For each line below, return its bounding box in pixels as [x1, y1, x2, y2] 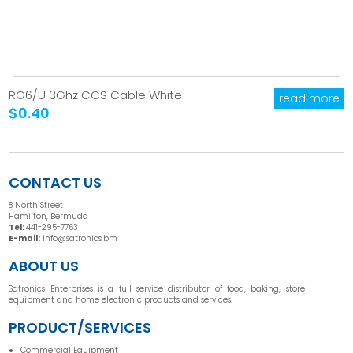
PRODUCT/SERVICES [9, 318, 152, 338]
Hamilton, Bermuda [9, 210, 89, 223]
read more [278, 91, 340, 107]
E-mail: [9, 232, 41, 245]
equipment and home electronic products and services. [9, 294, 233, 307]
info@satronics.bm [43, 232, 118, 245]
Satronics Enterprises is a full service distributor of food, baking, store [9, 283, 305, 295]
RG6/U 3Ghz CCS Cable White [9, 87, 183, 104]
